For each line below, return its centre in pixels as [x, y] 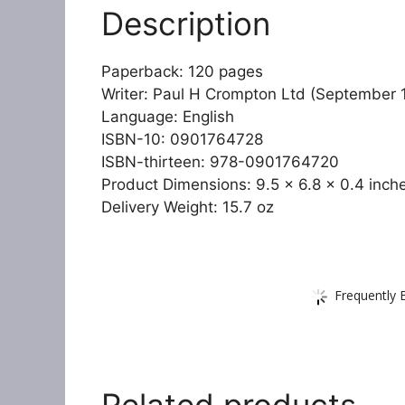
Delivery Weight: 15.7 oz [188, 207]
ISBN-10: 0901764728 [182, 140]
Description [186, 24]
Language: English [168, 117]
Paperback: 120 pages [182, 72]
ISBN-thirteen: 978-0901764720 [220, 162]
